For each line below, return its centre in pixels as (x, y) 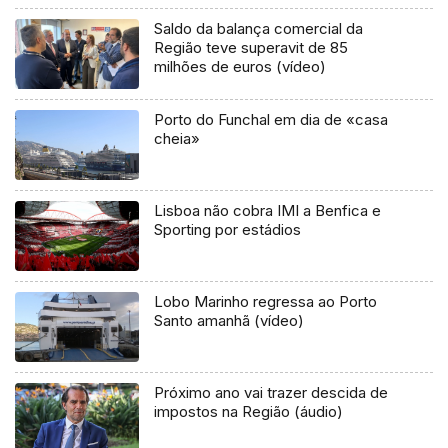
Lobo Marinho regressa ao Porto (266, 302)
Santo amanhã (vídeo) (229, 321)
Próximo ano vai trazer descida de (271, 393)
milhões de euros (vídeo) (240, 67)
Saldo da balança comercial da (259, 29)
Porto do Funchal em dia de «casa (271, 120)
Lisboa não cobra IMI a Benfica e (268, 211)
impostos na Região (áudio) (249, 412)
